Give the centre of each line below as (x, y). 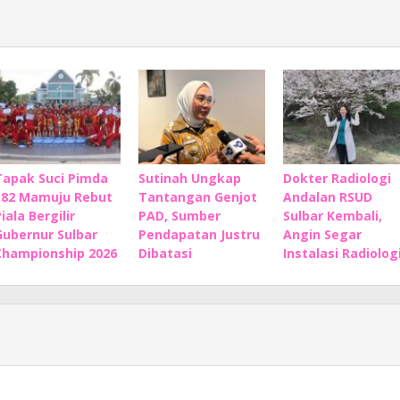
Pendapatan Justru (199, 234)
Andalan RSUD (327, 197)
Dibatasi (165, 253)
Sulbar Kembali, (332, 216)
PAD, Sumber (179, 216)
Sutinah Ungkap (189, 178)
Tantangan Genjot (197, 197)
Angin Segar (322, 234)
